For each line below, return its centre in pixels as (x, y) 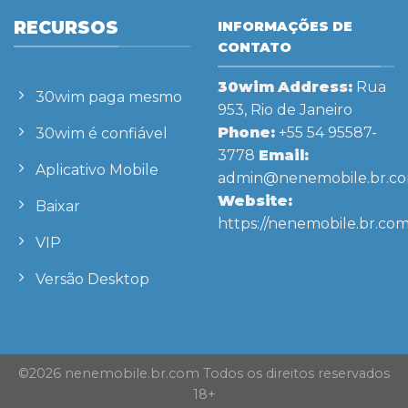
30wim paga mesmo (109, 97)
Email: (284, 155)
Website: (255, 200)
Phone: (246, 132)
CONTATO (255, 48)
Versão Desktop (92, 280)
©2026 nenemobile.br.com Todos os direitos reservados (204, 374)
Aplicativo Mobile (97, 170)
